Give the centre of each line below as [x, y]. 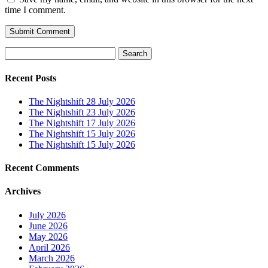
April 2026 [49, 247]
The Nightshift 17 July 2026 [82, 123]
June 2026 [48, 226]
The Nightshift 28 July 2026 [82, 101]
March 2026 [52, 258]
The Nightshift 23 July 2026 [82, 112]
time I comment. [35, 10]
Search [17, 52]
